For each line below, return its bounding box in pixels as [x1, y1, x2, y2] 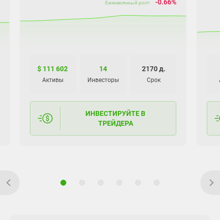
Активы [42, 76, 63, 83]
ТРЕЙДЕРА [98, 119, 133, 127]
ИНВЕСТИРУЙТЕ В [85, 109, 146, 117]
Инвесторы [87, 76, 119, 83]
